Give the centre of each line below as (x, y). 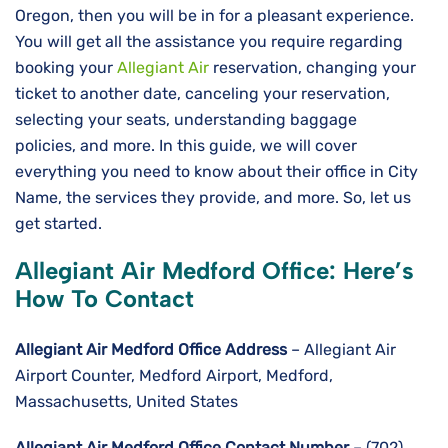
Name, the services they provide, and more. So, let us (213, 198)
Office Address (232, 350)
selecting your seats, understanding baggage (186, 120)
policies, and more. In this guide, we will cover (186, 146)
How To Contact (104, 299)
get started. (60, 224)
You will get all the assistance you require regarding (209, 42)
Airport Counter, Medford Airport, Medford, (174, 376)
